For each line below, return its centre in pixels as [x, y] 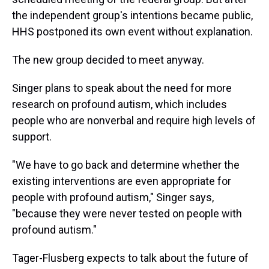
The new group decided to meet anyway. [108, 60]
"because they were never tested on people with [127, 213]
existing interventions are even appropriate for [122, 181]
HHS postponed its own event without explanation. [132, 32]
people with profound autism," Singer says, [113, 197]
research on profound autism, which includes [119, 104]
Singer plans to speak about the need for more [122, 88]
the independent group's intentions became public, [132, 15]
